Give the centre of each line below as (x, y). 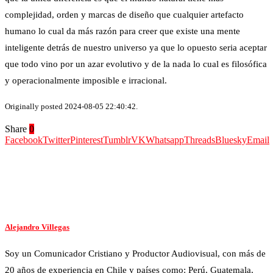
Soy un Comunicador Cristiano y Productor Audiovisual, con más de (135, 254)
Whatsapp (165, 140)
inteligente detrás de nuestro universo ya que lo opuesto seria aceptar (136, 47)
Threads (200, 140)
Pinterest (87, 140)
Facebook (24, 140)
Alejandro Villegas (37, 227)
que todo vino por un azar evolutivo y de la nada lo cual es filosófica (136, 64)
